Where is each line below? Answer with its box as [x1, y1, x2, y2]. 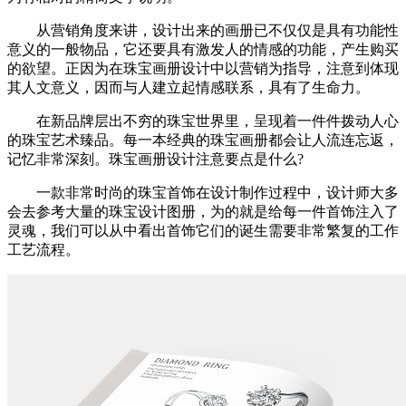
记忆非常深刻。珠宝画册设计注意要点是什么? [7, 151, 304, 168]
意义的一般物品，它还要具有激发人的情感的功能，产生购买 [7, 42, 399, 58]
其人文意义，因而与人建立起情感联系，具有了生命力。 [7, 80, 370, 96]
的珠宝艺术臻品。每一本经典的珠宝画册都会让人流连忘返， [7, 132, 399, 149]
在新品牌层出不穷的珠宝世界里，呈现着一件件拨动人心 [7, 113, 399, 130]
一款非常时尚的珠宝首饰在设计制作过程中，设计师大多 [7, 185, 399, 201]
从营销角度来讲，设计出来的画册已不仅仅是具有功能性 [7, 23, 399, 39]
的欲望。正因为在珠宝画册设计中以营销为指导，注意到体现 [7, 61, 399, 77]
